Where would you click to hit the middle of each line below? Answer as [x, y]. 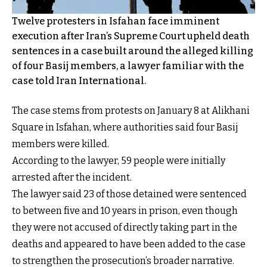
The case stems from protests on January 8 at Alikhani [131, 110]
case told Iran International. [79, 80]
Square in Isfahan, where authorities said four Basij [125, 127]
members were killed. [60, 144]
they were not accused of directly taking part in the [125, 227]
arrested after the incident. [72, 177]
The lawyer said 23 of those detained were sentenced [129, 194]
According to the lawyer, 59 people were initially [119, 160]
